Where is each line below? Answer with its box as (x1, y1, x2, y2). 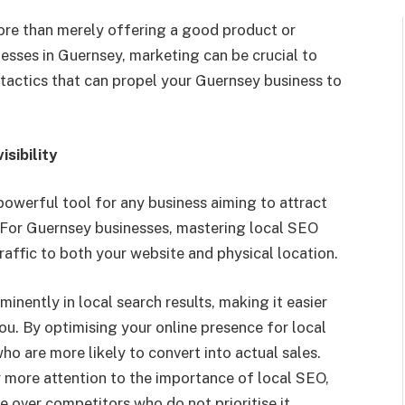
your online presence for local (118, 317, 326, 336)
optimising (44, 317, 118, 336)
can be (203, 46, 249, 64)
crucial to (249, 46, 317, 64)
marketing (126, 46, 200, 64)
